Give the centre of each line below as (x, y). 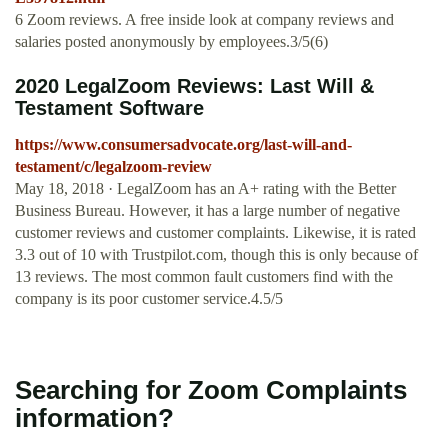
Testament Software (109, 108)
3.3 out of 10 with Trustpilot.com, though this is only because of (216, 255)
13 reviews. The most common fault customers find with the (204, 277)
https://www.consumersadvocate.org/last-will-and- (183, 145)
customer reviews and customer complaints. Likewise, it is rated (215, 233)
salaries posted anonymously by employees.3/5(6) (171, 42)
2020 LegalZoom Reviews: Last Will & (194, 86)
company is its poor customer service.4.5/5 (149, 299)
